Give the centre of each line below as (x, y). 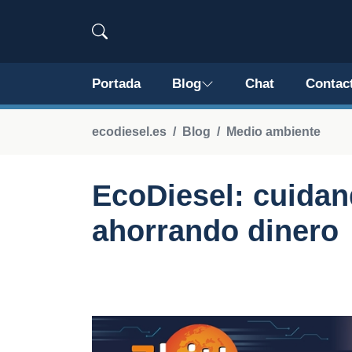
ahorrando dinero (215, 231)
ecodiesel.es (129, 132)
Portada (116, 84)
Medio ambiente (273, 132)
